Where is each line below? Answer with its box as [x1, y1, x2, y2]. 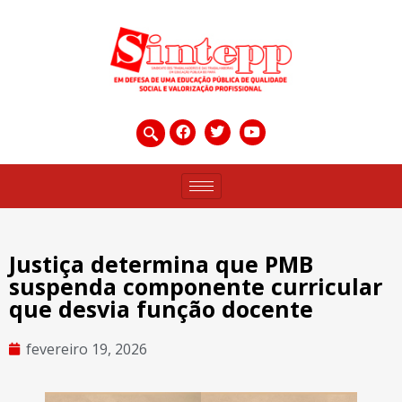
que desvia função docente [9, 293, 313, 324]
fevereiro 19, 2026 [26, 338, 147, 359]
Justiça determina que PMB [9, 248, 313, 279]
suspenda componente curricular [9, 270, 382, 301]
